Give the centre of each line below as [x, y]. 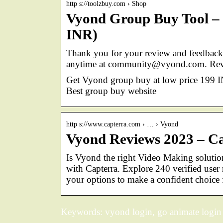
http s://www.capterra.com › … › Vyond [122, 124]
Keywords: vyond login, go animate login [141, 212]
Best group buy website [111, 91]
